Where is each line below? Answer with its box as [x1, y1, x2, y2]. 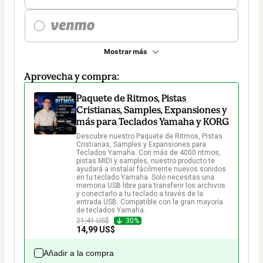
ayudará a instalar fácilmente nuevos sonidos [76, 165, 228, 174]
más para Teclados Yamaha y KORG [76, 116, 229, 128]
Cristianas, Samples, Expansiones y [76, 104, 227, 116]
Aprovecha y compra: [24, 70, 120, 83]
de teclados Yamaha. [76, 206, 146, 215]
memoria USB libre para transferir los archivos [76, 181, 227, 190]
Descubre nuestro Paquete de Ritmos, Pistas [76, 132, 224, 141]
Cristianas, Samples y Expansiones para [76, 140, 208, 149]
